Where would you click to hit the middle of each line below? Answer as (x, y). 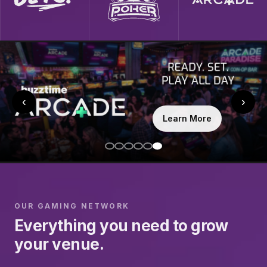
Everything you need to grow (121, 225)
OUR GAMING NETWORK (72, 206)
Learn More (187, 119)
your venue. (59, 244)
